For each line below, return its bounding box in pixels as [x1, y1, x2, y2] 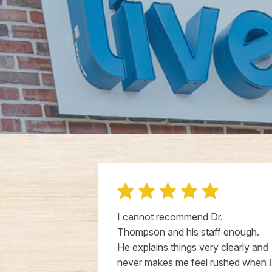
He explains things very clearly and [117, 241, 268, 254]
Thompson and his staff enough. [117, 226, 259, 239]
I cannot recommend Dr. [117, 211, 223, 223]
